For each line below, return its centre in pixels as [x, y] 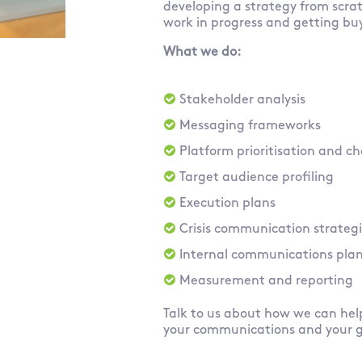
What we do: [202, 52]
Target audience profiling [259, 177]
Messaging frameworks [252, 126]
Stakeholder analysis [244, 100]
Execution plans [229, 203]
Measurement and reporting [268, 281]
